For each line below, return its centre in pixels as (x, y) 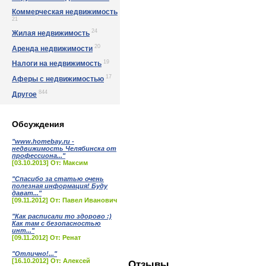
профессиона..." (39, 155)
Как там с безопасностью (56, 223)
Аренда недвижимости (52, 48)
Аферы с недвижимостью (58, 79)
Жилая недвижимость (51, 33)
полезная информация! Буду (60, 186)
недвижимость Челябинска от (64, 148)
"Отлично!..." (34, 253)
